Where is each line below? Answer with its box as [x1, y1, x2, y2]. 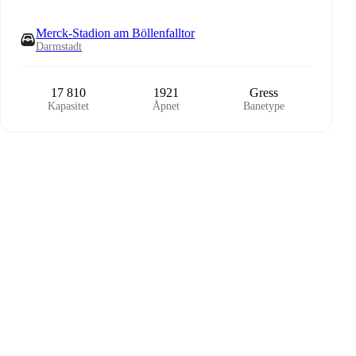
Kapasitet [48, 100, 90, 112]
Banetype [242, 100, 284, 112]
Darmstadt [36, 41, 82, 52]
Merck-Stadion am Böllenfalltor [36, 26, 195, 40]
